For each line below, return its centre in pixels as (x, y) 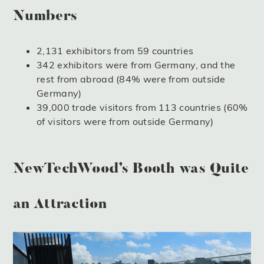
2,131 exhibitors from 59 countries (115, 51)
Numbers (45, 17)
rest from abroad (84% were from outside (131, 79)
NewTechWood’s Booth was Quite (131, 169)
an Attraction (60, 204)
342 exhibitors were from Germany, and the (136, 65)
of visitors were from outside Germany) (125, 122)
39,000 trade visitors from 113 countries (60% (142, 108)
